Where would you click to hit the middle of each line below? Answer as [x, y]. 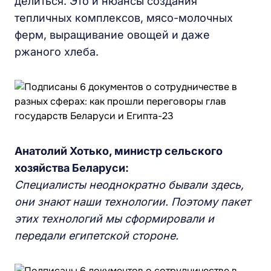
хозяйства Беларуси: [72, 168]
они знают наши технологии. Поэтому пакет [132, 202]
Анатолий [42, 151]
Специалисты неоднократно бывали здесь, [129, 185]
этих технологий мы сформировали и [114, 219]
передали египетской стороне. [96, 236]
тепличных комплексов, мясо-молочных [124, 18]
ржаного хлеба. [57, 52]
